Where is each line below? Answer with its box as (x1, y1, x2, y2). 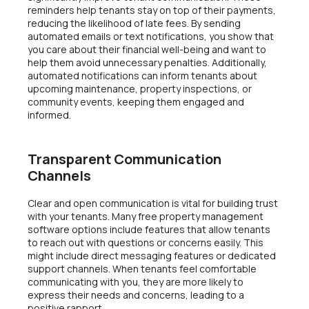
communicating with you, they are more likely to (28, 275, 243, 289)
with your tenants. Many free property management (28, 210, 263, 223)
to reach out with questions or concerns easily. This (28, 236, 263, 250)
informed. (28, 108, 71, 121)
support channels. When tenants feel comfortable (28, 262, 257, 276)
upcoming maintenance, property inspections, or (28, 81, 252, 95)
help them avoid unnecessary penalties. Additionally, (28, 55, 267, 69)
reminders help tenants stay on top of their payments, (28, 3, 276, 17)
